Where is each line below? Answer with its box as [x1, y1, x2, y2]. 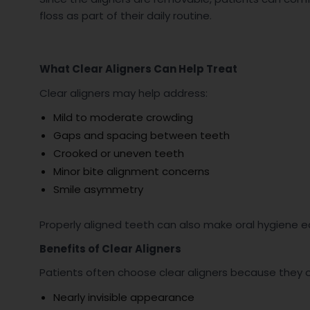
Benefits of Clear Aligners [39, 241, 181, 256]
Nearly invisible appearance [53, 289, 194, 304]
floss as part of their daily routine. [39, 8, 212, 23]
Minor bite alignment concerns [53, 164, 210, 179]
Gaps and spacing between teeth [53, 128, 230, 143]
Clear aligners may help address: [39, 85, 208, 100]
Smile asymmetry [53, 182, 143, 197]
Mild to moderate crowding [53, 110, 193, 125]
